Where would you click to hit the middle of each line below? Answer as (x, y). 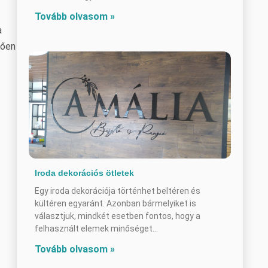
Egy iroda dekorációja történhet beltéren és (118, 191)
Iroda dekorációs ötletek (84, 173)
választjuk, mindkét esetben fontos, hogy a (118, 216)
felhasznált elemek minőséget (94, 228)
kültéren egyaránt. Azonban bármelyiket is (115, 203)
